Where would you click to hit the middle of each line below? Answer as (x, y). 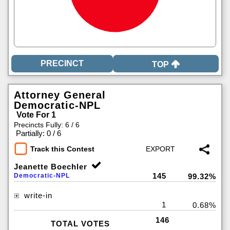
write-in (37, 195)
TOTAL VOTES (80, 224)
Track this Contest (62, 149)
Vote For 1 (36, 115)
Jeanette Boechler (51, 167)
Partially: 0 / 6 (39, 133)
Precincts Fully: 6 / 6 (47, 125)
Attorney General (60, 95)
